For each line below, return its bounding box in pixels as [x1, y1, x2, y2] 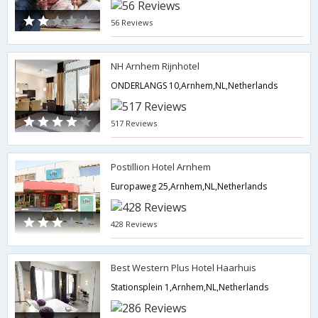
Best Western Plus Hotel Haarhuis [111, 261, 257, 274]
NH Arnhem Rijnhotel [111, 60, 200, 72]
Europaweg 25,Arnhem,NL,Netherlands [111, 180, 268, 192]
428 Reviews [111, 219, 158, 229]
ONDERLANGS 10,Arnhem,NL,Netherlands [111, 79, 278, 92]
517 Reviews [111, 118, 158, 128]
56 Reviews [111, 17, 153, 28]
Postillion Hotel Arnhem [111, 160, 212, 173]
